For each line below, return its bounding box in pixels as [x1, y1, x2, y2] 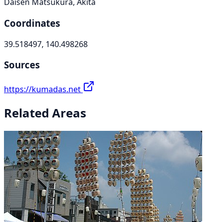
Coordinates [4, 17, 60, 30]
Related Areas [4, 105, 86, 121]
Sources [4, 58, 40, 71]
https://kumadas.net [4, 84, 83, 95]
